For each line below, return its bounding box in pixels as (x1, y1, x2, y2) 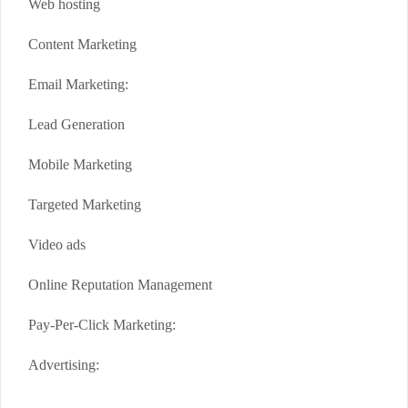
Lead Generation (28, 117, 125, 133)
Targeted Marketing (28, 197, 141, 213)
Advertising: (28, 357, 99, 373)
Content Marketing (28, 36, 137, 53)
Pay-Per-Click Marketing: (28, 317, 176, 333)
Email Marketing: (28, 76, 128, 93)
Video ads (28, 237, 86, 253)
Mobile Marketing (28, 157, 132, 173)
